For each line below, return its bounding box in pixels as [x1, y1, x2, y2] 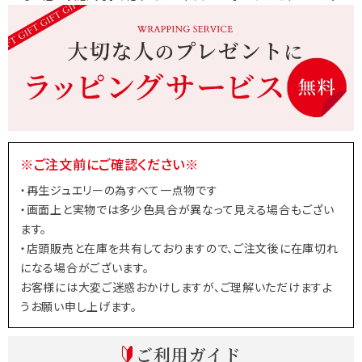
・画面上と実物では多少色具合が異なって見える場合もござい [20, 201, 335, 218]
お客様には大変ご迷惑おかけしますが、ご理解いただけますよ [20, 279, 333, 296]
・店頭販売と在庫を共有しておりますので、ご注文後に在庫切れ [20, 240, 339, 257]
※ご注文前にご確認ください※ [20, 154, 199, 175]
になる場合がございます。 [20, 259, 149, 276]
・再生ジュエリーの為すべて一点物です [20, 182, 218, 199]
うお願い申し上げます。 [20, 298, 137, 315]
